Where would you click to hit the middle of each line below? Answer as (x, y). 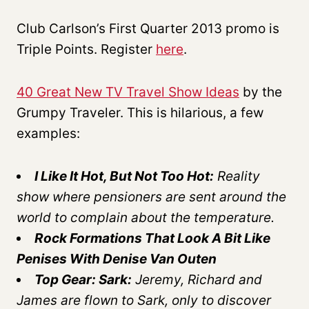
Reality (237, 176)
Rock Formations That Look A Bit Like (152, 238)
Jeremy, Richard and (197, 279)
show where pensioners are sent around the (151, 197)
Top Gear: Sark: (83, 279)
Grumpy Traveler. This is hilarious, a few (140, 112)
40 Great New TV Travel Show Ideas (128, 92)
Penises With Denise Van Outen (117, 259)
